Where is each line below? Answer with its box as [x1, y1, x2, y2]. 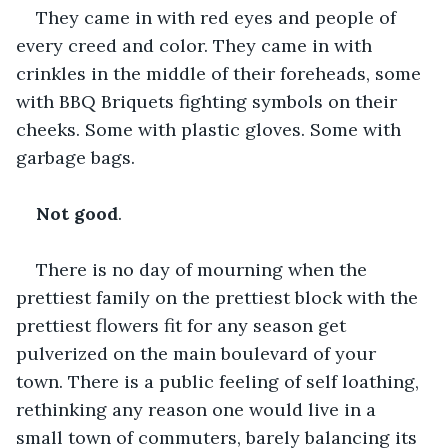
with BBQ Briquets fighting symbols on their [16, 89, 402, 113]
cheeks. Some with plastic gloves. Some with [16, 117, 406, 141]
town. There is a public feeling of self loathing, [16, 369, 424, 393]
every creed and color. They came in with [16, 33, 377, 57]
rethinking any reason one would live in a [16, 397, 381, 421]
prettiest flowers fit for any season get [16, 313, 351, 337]
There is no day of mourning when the [36, 257, 372, 281]
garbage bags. [16, 145, 135, 169]
